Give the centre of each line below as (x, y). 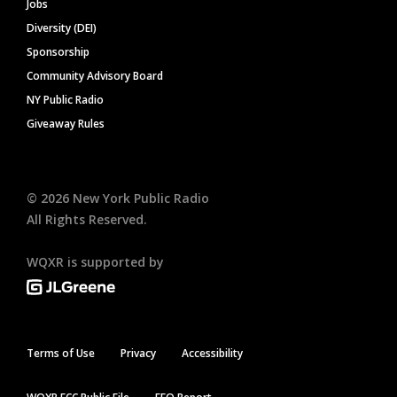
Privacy (138, 353)
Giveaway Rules (66, 124)
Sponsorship (58, 52)
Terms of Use (61, 353)
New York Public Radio (139, 198)
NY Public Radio (65, 100)
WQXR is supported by (95, 262)
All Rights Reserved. (87, 220)
